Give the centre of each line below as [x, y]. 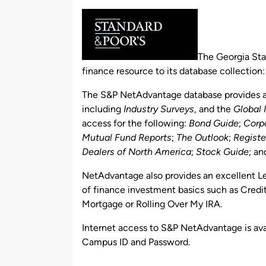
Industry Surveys [159, 109]
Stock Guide [222, 151]
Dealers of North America [137, 151]
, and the [214, 109]
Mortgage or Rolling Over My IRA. [152, 204]
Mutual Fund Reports [127, 137]
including [103, 109]
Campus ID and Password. [136, 242]
